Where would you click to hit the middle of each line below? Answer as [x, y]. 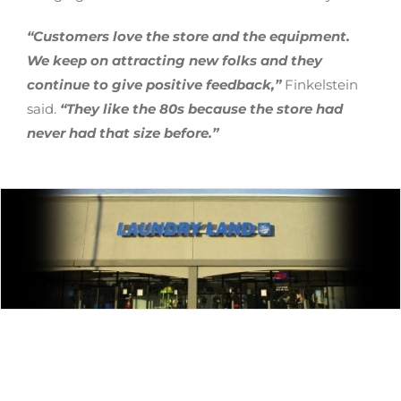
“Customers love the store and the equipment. [188, 36]
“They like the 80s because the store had [201, 108]
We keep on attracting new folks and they [175, 60]
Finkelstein [321, 84]
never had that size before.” [123, 132]
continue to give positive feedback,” [154, 84]
